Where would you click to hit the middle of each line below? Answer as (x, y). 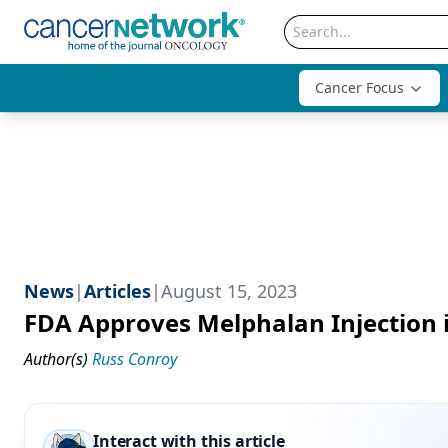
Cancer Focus (359, 87)
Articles (117, 291)
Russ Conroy (134, 359)
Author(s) (56, 359)
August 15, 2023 (229, 291)
